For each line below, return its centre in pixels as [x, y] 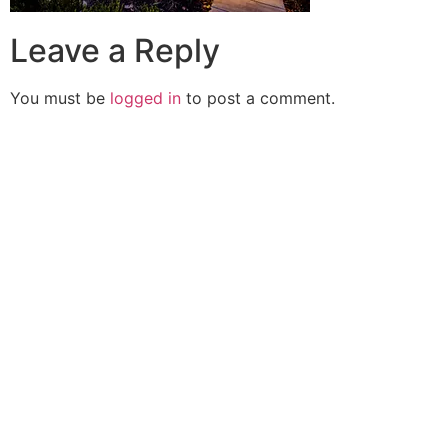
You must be [60, 98]
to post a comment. [258, 98]
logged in [145, 98]
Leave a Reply [115, 51]
